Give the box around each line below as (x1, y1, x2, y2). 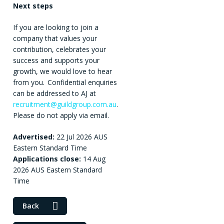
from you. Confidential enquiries (13, 77, 117, 87)
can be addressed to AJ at (13, 88, 96, 98)
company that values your (13, 33, 97, 43)
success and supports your (13, 55, 99, 65)
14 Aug (83, 154, 105, 164)
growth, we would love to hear (13, 66, 112, 76)
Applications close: (13, 154, 81, 164)
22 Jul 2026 (56, 132, 94, 142)
